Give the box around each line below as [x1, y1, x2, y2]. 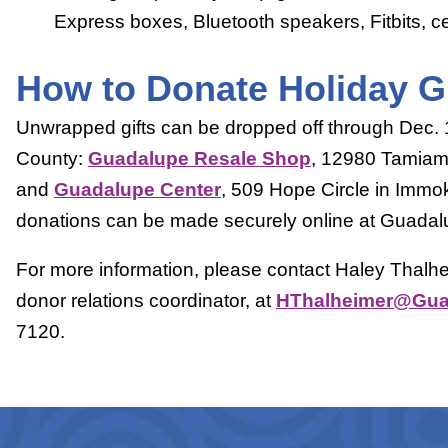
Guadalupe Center [54, 178, 221, 200]
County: [16, 147, 88, 169]
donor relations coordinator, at [16, 289, 276, 311]
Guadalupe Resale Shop [88, 147, 311, 169]
